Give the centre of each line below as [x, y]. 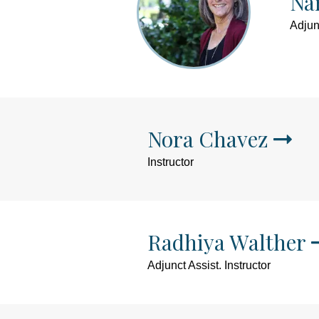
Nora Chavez [208, 139]
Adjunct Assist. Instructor [209, 265]
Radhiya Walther [227, 242]
